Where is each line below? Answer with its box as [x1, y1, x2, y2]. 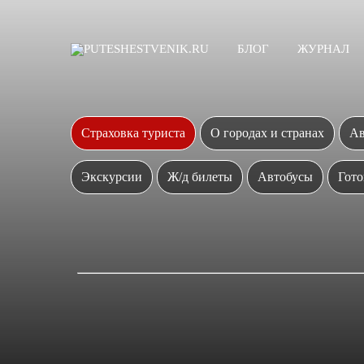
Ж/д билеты [167, 170, 232, 184]
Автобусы [258, 170, 313, 184]
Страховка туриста [81, 126, 185, 140]
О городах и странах [210, 126, 324, 140]
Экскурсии [81, 170, 142, 184]
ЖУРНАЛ [297, 42, 350, 55]
